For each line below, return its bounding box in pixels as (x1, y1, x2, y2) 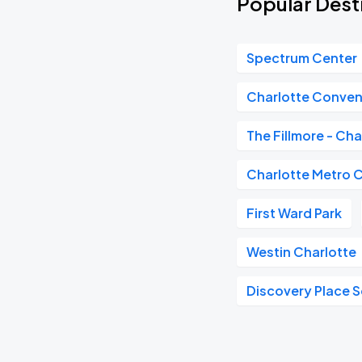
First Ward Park (246, 204, 343, 221)
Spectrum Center (246, 49, 358, 66)
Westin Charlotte (246, 243, 357, 260)
